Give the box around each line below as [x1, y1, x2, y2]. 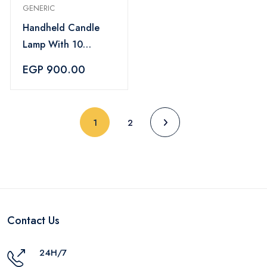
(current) [96, 116, 129, 128]
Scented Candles [23, 54, 97, 68]
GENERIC [23, 2, 55, 14]
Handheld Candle [23, 21, 100, 35]
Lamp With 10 [23, 38, 83, 51]
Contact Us [7, 213, 60, 228]
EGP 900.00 [23, 62, 85, 77]
